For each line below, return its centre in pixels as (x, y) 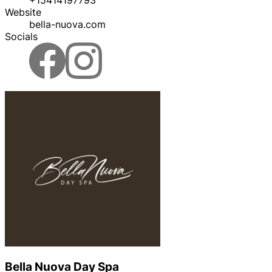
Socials (21, 36)
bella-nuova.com (67, 24)
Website (23, 12)
